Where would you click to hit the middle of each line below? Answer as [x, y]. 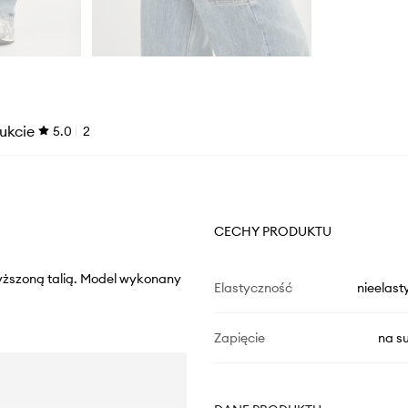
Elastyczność [253, 288]
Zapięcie [239, 338]
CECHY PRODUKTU [272, 232]
